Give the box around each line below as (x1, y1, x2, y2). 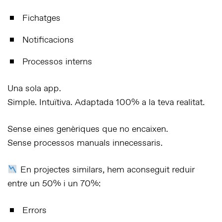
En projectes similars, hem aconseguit (17, 164, 172, 176)
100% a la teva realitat (116, 97, 203, 109)
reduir (171, 164, 195, 176)
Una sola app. (7, 83, 61, 95)
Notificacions (22, 34, 74, 46)
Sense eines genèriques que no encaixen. (7, 123, 168, 135)
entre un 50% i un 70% (7, 178, 99, 190)
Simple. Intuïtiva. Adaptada (7, 97, 116, 109)
